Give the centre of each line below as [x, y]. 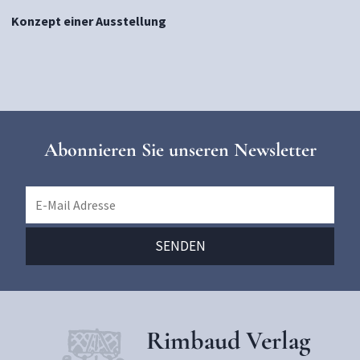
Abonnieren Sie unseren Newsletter [180, 150]
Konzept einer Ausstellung [89, 21]
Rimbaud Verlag [228, 340]
